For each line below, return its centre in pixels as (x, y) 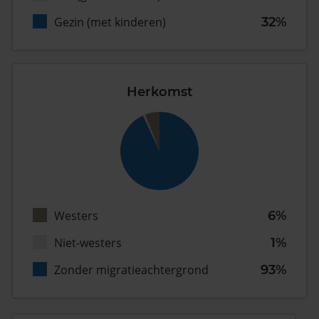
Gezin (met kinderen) (110, 22)
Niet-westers (88, 243)
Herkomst (159, 92)
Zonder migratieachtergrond (131, 270)
